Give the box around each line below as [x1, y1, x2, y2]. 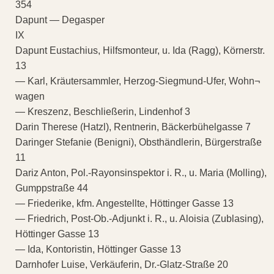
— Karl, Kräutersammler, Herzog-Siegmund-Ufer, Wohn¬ [15, 75, 260, 86]
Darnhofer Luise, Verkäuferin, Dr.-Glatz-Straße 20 [15, 259, 228, 270]
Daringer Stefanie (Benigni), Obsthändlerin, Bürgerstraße [15, 136, 262, 147]
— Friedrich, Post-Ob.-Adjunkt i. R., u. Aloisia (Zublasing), [15, 213, 264, 224]
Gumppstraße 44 [15, 182, 88, 193]
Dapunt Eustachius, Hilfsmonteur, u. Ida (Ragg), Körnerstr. [15, 45, 265, 56]
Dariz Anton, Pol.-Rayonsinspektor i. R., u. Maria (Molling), [15, 167, 267, 178]
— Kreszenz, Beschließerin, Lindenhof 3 [15, 106, 190, 117]
